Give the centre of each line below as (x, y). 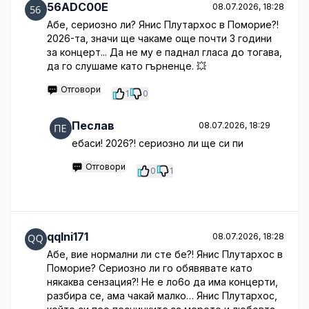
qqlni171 (68, 237)
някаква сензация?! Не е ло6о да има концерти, (162, 282)
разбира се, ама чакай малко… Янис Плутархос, (162, 296)
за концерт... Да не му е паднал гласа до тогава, (165, 52)
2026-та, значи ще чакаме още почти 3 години (159, 38)
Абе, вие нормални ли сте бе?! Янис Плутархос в (165, 254)
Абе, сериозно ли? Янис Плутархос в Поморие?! (163, 24)
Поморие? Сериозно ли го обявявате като (150, 268)
